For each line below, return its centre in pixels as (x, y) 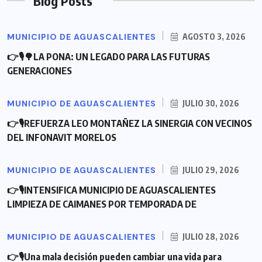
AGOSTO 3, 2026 (213, 36)
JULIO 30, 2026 (210, 103)
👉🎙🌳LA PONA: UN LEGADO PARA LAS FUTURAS (108, 56)
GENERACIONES (39, 70)
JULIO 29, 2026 (210, 170)
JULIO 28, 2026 (210, 236)
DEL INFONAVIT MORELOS (62, 137)
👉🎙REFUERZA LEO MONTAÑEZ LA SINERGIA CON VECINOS (130, 123)
